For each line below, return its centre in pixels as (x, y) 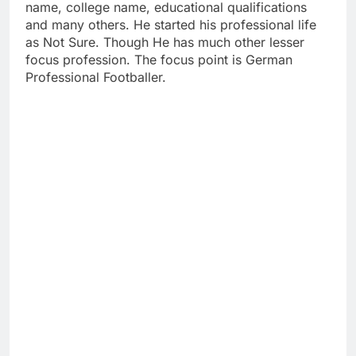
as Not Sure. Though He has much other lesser (165, 43)
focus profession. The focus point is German (159, 60)
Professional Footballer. (96, 77)
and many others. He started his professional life (171, 25)
